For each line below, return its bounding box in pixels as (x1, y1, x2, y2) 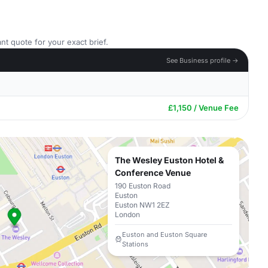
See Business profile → (166, 56, 239, 65)
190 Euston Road (115, 181, 170, 190)
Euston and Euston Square (122, 230, 207, 239)
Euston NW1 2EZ (115, 200, 170, 209)
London (115, 210, 140, 219)
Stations (122, 240, 148, 248)
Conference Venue (115, 167, 191, 178)
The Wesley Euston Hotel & (115, 155, 224, 165)
